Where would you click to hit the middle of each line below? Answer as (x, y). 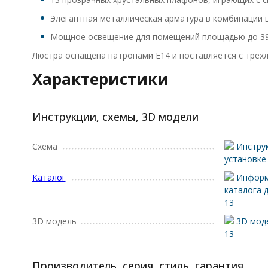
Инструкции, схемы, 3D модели (115, 117)
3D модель (54, 221)
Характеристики (100, 79)
